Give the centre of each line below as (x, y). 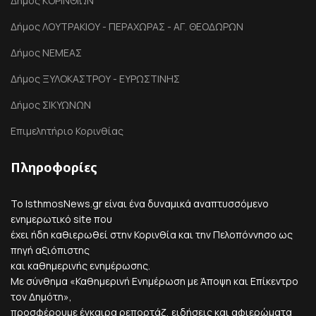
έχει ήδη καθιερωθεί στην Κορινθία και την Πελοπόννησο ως (152, 234)
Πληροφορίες (54, 167)
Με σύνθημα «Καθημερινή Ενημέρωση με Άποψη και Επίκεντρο (154, 281)
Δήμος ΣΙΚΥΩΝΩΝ (51, 104)
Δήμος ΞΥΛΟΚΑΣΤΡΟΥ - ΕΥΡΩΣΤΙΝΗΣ (95, 78)
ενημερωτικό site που (61, 219)
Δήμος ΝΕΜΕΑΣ (46, 52)
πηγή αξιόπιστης (50, 250)
